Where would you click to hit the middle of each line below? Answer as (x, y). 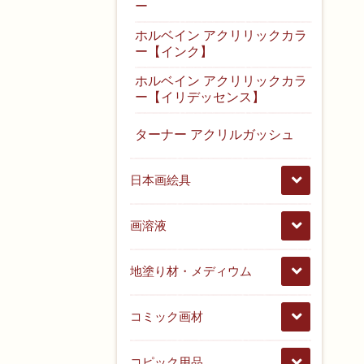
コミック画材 (167, 316)
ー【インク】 (174, 51)
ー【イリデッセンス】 (200, 97)
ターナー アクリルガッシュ (215, 134)
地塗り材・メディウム (191, 271)
